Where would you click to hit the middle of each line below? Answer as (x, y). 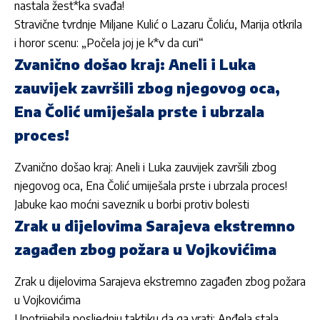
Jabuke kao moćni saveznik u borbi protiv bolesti (132, 205)
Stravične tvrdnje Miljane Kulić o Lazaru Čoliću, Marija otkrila (158, 24)
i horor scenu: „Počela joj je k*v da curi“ (109, 42)
